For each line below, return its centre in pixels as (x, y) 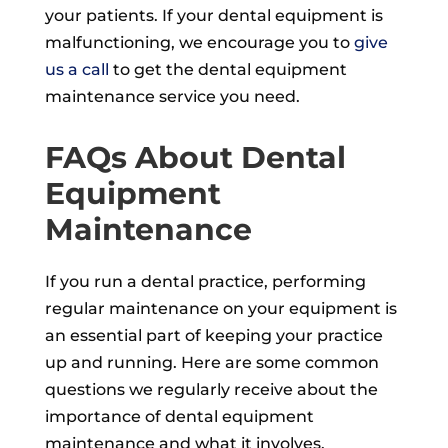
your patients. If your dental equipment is (213, 15)
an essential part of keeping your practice (213, 335)
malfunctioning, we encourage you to (199, 42)
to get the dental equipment (227, 69)
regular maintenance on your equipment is (220, 308)
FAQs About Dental (195, 157)
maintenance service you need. (172, 96)
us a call (76, 69)
